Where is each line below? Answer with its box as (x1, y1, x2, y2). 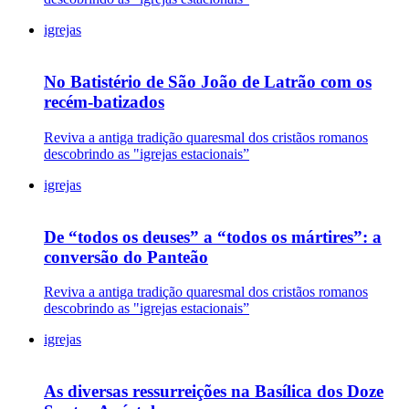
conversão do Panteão (44, 246, 208, 267)
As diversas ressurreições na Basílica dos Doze (44, 382, 383, 401)
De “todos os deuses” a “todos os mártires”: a (44, 226, 382, 246)
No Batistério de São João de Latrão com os (44, 72, 372, 92)
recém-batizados (44, 92, 164, 112)
